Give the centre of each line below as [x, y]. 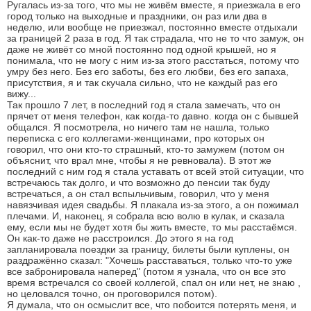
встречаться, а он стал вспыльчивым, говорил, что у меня [138, 193]
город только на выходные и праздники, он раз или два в [137, 16]
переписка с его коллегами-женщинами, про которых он [136, 138]
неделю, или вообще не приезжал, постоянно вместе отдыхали [152, 27]
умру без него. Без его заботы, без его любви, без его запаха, [148, 71]
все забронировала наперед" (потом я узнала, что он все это [146, 271]
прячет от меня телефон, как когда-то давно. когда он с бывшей [153, 116]
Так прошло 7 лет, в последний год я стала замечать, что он [144, 104]
